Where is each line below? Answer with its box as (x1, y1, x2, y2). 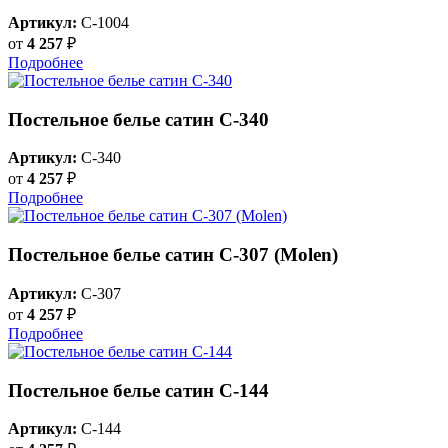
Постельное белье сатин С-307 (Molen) (8, 244, 338, 266)
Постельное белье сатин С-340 (8, 108, 269, 130)
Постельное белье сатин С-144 (8, 379, 269, 401)
